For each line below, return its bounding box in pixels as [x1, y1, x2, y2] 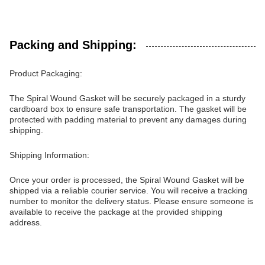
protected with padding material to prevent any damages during [9, 115, 247, 124]
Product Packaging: [9, 69, 82, 78]
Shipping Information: [9, 150, 89, 160]
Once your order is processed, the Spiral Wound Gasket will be [9, 175, 244, 185]
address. [9, 218, 42, 227]
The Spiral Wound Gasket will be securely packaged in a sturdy [9, 93, 245, 103]
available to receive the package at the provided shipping [9, 207, 222, 216]
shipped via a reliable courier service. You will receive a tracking [9, 186, 247, 195]
